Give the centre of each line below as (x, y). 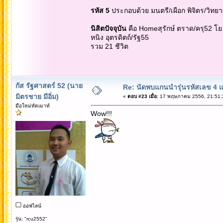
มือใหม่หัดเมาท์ (32, 106)
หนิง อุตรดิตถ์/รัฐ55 (119, 37)
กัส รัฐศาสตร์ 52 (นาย (49, 85)
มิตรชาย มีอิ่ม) (37, 96)
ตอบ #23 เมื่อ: (143, 96)
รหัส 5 (100, 10)
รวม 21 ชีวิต (109, 46)
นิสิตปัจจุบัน (108, 28)
